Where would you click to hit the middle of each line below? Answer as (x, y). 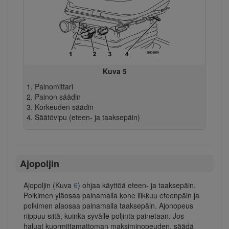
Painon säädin (58, 97)
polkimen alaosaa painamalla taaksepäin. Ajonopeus (108, 206)
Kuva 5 (114, 71)
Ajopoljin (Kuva (49, 185)
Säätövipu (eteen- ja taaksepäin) (87, 117)
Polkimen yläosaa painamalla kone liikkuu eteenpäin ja (111, 196)
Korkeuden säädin (64, 107)
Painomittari (54, 87)
